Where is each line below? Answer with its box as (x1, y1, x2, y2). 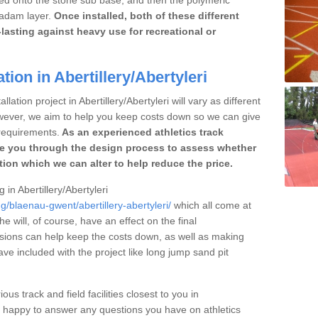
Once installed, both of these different (54, 9, 239, 21)
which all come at (171, 199, 251, 211)
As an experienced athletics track (60, 126, 224, 138)
